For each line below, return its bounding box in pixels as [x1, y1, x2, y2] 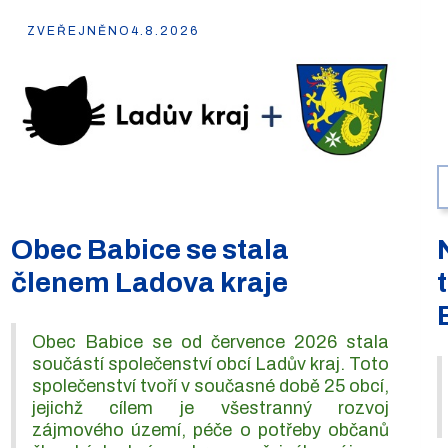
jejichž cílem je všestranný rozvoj [31, 397, 390, 418]
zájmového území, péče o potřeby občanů [31, 419, 390, 440]
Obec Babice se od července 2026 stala [31, 331, 390, 352]
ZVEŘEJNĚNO [26, 23, 131, 38]
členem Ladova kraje [10, 266, 288, 298]
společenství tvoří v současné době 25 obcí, [31, 375, 390, 396]
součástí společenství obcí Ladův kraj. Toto [31, 353, 390, 374]
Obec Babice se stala [10, 233, 289, 265]
